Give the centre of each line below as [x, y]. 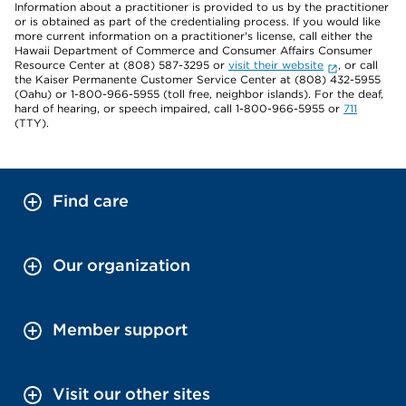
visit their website [276, 65]
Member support [120, 329]
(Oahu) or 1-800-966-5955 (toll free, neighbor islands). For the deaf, [199, 94]
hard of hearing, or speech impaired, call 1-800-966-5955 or [179, 108]
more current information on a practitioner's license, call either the [193, 36]
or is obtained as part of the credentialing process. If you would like [198, 21]
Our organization [121, 265]
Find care [91, 201]
